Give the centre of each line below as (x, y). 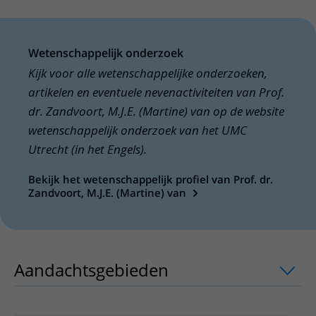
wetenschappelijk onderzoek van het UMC (138, 130)
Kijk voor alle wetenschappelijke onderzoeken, (148, 73)
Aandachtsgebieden (91, 270)
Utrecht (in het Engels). (87, 149)
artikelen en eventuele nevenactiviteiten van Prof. (156, 92)
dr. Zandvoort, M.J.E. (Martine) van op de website (156, 111)
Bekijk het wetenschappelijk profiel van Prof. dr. (151, 179)
